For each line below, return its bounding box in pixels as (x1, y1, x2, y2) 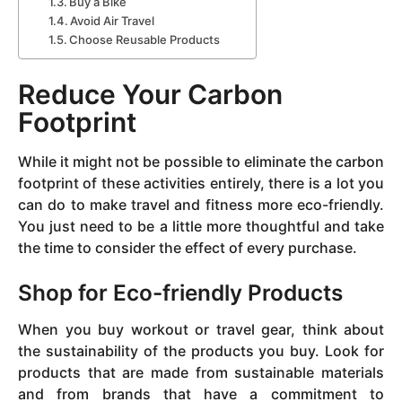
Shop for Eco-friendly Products (18, 278, 343, 306)
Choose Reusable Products (69, 31, 221, 47)
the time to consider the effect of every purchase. (18, 239, 357, 258)
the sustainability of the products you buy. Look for (18, 342, 384, 360)
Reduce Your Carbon (18, 78, 283, 111)
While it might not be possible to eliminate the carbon (18, 153, 384, 171)
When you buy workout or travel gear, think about (18, 320, 384, 338)
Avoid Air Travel (70, 13, 155, 28)
